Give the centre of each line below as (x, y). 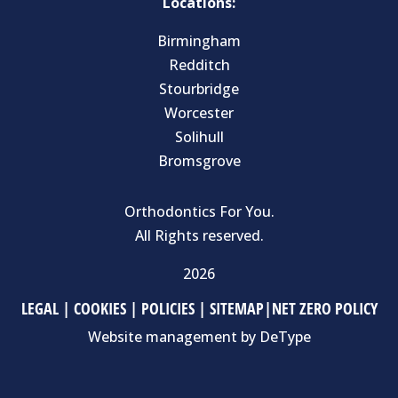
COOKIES (99, 309)
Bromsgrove (199, 161)
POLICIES (167, 309)
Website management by (173, 337)
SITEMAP (236, 309)
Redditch (199, 65)
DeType (285, 337)
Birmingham (199, 41)
